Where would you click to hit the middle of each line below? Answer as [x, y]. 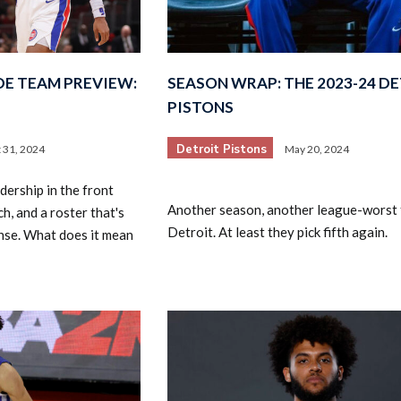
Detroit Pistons [221, 149]
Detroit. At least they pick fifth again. [277, 232]
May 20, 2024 [316, 149]
